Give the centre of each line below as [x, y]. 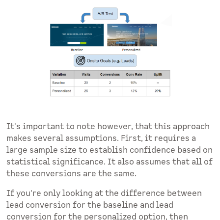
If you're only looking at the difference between [104, 194]
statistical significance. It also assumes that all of [110, 162]
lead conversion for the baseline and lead [90, 206]
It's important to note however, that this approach [108, 127]
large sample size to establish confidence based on [110, 151]
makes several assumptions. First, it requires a [101, 139]
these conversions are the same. [72, 174]
